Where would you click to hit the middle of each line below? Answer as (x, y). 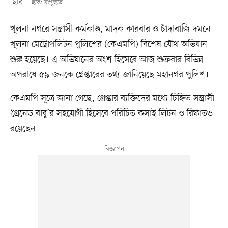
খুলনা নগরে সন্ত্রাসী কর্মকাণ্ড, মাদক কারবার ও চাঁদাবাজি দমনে (110, 29)
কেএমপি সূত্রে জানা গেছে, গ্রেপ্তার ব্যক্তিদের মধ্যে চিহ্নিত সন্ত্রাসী (112, 98)
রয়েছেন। (24, 129)
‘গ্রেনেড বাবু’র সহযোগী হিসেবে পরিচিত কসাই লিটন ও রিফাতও (111, 113)
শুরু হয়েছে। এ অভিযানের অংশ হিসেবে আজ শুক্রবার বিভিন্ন (106, 59)
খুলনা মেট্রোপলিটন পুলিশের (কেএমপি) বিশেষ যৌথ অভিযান (108, 44)
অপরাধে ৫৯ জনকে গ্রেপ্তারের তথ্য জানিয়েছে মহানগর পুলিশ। (109, 75)
